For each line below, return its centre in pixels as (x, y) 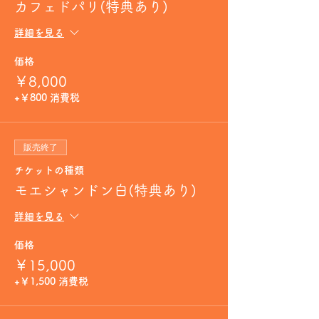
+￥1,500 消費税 (51, 281)
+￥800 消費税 (47, 98)
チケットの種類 (49, 170)
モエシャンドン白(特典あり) (105, 190)
